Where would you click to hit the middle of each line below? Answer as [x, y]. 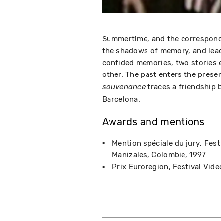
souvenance [124, 87]
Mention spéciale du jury [156, 143]
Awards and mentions [153, 122]
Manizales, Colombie [149, 155]
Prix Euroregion [140, 167]
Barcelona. [121, 99]
